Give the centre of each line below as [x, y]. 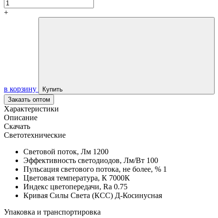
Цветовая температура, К [66, 178]
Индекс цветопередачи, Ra [69, 186]
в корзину [20, 89]
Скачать [17, 126]
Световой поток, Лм [58, 151]
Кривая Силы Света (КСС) [69, 195]
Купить [53, 89]
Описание [21, 117]
